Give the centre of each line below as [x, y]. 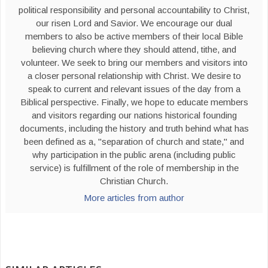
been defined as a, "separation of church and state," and [134, 141]
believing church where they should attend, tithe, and [134, 49]
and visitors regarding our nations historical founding [134, 115]
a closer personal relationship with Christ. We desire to [134, 76]
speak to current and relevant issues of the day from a [134, 89]
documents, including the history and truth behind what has [134, 128]
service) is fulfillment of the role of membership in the [134, 168]
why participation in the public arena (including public [134, 155]
